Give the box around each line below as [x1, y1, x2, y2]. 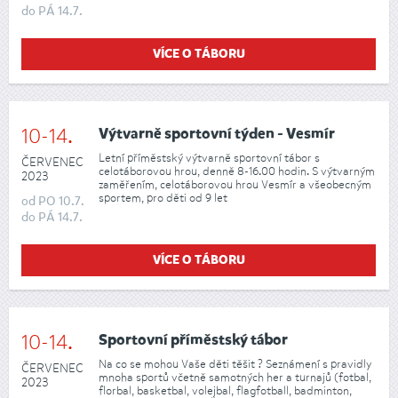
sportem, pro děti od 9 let [99, 189, 227, 205]
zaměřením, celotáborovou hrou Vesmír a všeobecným [99, 176, 371, 192]
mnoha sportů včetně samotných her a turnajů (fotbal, [99, 369, 371, 385]
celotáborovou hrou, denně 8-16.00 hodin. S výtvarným [99, 163, 375, 179]
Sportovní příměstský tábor [99, 333, 288, 349]
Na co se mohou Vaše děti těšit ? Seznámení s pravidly [99, 355, 371, 371]
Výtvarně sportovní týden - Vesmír [99, 127, 335, 143]
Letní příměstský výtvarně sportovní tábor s [99, 149, 320, 165]
